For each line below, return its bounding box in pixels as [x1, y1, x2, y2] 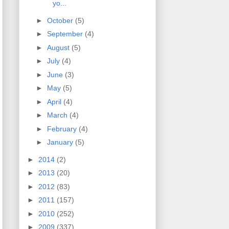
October [47, 16, 75, 25]
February [47, 124, 79, 133]
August [47, 43, 72, 52]
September [47, 30, 85, 38]
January [47, 138, 75, 147]
